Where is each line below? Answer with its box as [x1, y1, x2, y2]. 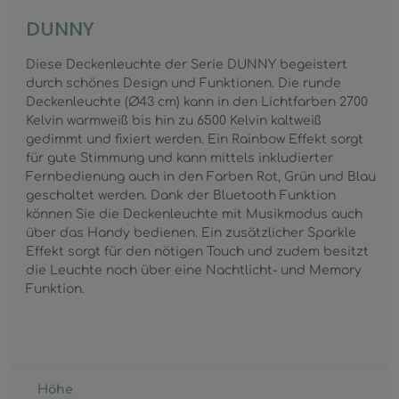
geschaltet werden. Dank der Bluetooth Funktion [26, 188, 337, 202]
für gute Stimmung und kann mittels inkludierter [26, 151, 334, 165]
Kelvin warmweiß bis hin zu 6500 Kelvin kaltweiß [26, 113, 322, 127]
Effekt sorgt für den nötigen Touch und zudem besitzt [26, 244, 370, 258]
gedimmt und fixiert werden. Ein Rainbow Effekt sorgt [26, 132, 364, 146]
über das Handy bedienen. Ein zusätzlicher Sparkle [26, 225, 357, 240]
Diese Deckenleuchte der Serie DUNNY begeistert [26, 57, 348, 71]
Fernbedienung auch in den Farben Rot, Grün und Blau [26, 169, 377, 183]
